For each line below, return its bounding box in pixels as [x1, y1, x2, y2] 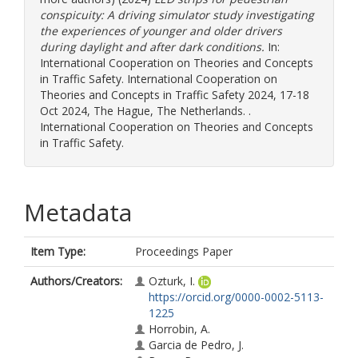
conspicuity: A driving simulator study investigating [40, 7, 314, 22]
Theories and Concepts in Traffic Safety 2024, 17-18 [40, 87, 309, 102]
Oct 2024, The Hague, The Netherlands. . [40, 103, 251, 118]
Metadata [24, 196, 132, 229]
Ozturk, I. [149, 273, 195, 288]
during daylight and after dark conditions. [40, 39, 265, 54]
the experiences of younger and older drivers [40, 23, 282, 38]
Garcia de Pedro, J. [149, 337, 244, 352]
